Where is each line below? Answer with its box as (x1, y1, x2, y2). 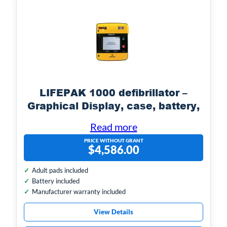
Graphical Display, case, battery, (27, 98, 200, 112)
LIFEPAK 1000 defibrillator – (40, 85, 187, 99)
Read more (90, 121, 137, 133)
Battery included (32, 177, 80, 185)
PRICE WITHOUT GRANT (84, 137, 143, 144)
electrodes (85, 111, 142, 126)
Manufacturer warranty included (32, 187, 126, 196)
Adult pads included (32, 166, 88, 175)
